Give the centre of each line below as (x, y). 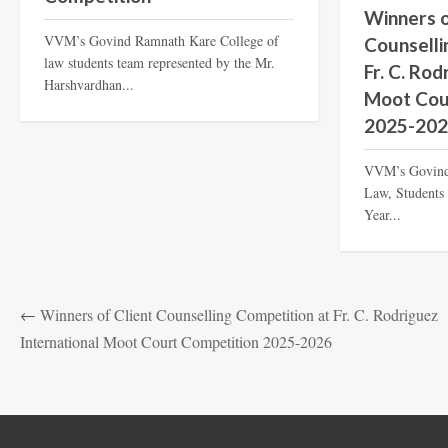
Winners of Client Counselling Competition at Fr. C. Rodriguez (239, 315)
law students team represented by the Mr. (159, 62)
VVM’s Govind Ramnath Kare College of (161, 40)
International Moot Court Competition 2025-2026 (176, 342)
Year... (383, 215)
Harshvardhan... (88, 84)
